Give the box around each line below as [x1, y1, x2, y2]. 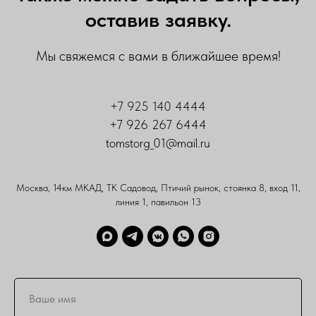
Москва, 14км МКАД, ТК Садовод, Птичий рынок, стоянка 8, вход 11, [16, 181, 300, 193]
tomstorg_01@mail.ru [106, 135, 210, 150]
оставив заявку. [85, 6, 231, 32]
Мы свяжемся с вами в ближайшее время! [35, 47, 281, 64]
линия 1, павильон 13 [115, 195, 201, 207]
